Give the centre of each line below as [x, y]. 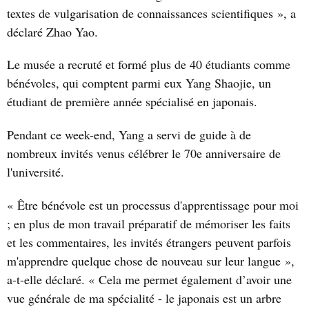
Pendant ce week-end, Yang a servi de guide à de [129, 135]
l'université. [36, 172]
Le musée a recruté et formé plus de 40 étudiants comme [149, 64]
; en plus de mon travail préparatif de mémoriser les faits [149, 223]
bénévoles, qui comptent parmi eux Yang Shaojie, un [139, 83]
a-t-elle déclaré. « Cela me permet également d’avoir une [149, 279]
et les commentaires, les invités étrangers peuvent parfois [149, 242]
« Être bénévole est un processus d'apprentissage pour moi [153, 205]
